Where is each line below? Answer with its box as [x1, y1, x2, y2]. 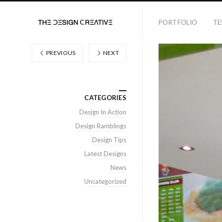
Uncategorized [84, 177, 126, 185]
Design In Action [79, 108, 126, 116]
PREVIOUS [45, 49, 76, 56]
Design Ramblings [75, 122, 126, 130]
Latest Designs [84, 150, 126, 158]
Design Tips [92, 136, 126, 144]
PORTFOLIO [159, 18, 198, 26]
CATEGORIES [84, 94, 126, 102]
